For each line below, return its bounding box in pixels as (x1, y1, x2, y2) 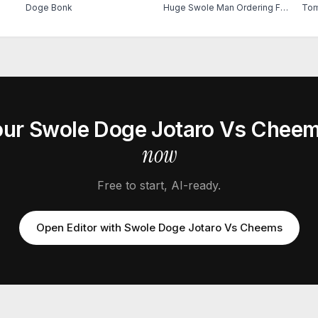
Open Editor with (35, 221, 124, 234)
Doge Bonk (25, 2, 72, 13)
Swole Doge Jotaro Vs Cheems (124, 221, 283, 234)
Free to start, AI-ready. (97, 178, 221, 192)
